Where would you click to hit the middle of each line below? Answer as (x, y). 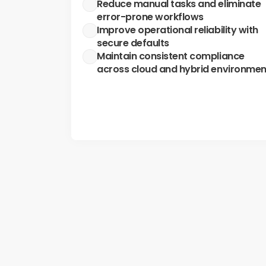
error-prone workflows (150, 17)
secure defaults (133, 43)
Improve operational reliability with (178, 30)
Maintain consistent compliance (171, 56)
